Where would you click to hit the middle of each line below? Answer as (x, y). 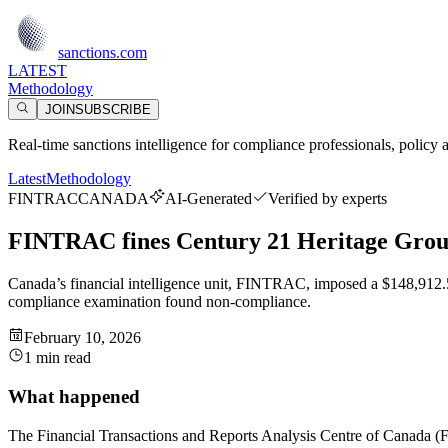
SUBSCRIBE (113, 110)
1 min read (57, 358)
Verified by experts (327, 199)
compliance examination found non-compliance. (159, 302)
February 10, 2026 (82, 338)
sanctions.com (102, 52)
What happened (74, 396)
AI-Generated (208, 199)
